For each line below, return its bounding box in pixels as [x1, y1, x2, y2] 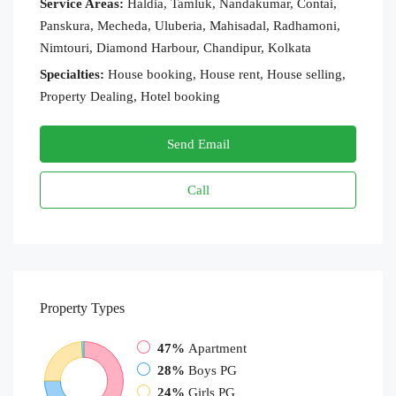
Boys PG [188, 362, 237, 377]
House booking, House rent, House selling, [104, 66, 346, 81]
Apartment [188, 340, 247, 355]
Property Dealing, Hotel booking [40, 88, 220, 103]
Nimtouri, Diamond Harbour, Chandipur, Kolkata [40, 40, 311, 55]
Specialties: [40, 66, 104, 81]
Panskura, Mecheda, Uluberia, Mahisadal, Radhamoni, [40, 18, 340, 33]
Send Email [166, 136, 230, 151]
